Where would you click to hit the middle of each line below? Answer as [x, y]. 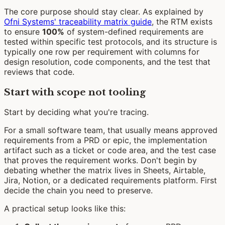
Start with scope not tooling [75, 92]
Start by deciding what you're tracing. [76, 112]
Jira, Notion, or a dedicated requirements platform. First [110, 181]
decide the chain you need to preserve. [78, 191]
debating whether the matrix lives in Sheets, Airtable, [105, 171]
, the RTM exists [182, 21]
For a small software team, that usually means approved [111, 130]
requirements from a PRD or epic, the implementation [105, 140]
